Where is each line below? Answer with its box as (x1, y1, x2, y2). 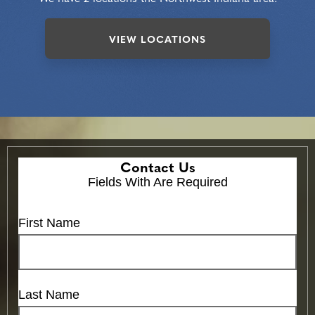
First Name (18, 216, 80, 231)
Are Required (153, 175, 228, 190)
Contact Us (120, 156, 195, 177)
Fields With (87, 175, 153, 190)
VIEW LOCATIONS (109, 31, 206, 46)
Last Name (18, 288, 79, 302)
